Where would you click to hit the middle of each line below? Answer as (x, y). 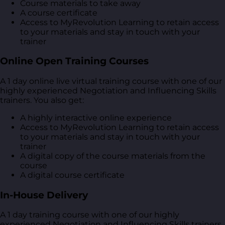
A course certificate (59, 13)
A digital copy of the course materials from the (113, 156)
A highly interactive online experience (96, 118)
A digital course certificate (72, 175)
